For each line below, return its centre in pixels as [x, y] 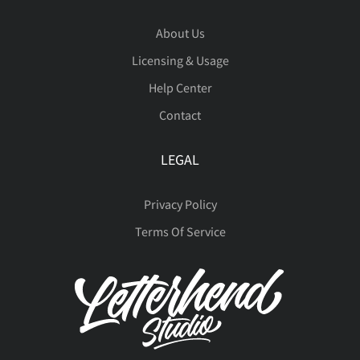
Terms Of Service [180, 231]
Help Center [180, 87]
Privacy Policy [180, 204]
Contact [180, 115]
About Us [180, 33]
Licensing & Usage [180, 60]
